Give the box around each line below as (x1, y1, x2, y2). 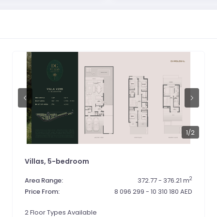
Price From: (25, 187, 60, 196)
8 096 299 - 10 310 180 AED (114, 187, 192, 196)
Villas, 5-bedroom (25, 156, 90, 166)
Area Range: (25, 176, 63, 185)
